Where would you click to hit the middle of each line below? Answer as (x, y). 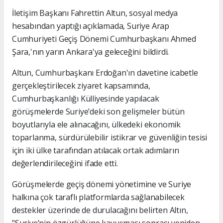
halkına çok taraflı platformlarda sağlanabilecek (98, 197)
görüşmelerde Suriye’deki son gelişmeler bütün (98, 111)
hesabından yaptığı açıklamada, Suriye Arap (91, 26)
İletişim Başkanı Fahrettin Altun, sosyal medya (95, 13)
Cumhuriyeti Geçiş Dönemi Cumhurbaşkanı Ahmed (104, 39)
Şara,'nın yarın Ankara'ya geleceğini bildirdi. (91, 52)
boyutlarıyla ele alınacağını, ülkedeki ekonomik (96, 124)
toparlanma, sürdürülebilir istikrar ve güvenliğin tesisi (110, 137)
